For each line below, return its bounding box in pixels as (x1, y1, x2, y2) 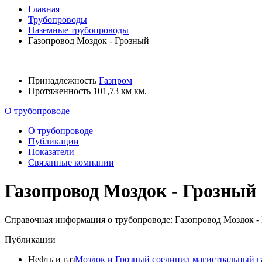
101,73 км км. (93, 86, 147, 96)
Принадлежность (28, 75, 99, 85)
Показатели (28, 147, 74, 157)
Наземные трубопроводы (28, 25, 129, 35)
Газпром (99, 75, 132, 85)
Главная (28, 4, 60, 14)
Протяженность (28, 86, 93, 96)
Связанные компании (28, 157, 114, 167)
